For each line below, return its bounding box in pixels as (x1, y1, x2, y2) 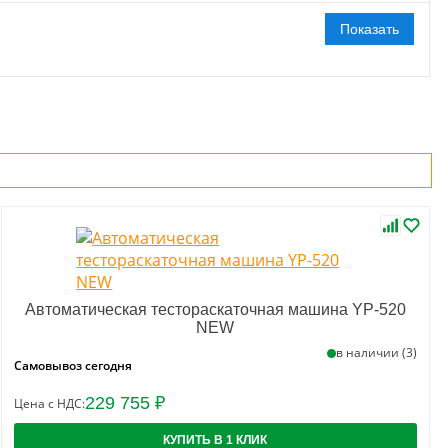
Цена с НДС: (13, 395, 85, 412)
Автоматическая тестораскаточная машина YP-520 (24, 301, 406, 318)
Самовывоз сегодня (13, 357, 132, 374)
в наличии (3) (335, 344, 417, 361)
